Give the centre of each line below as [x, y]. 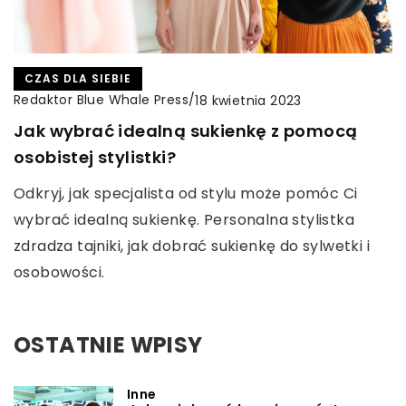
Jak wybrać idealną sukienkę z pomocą [186, 131]
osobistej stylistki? [95, 158]
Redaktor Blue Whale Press [101, 100]
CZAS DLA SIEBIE [78, 79]
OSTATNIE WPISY [108, 345]
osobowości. [59, 273]
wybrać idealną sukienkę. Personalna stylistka [184, 220]
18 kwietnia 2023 [248, 100]
